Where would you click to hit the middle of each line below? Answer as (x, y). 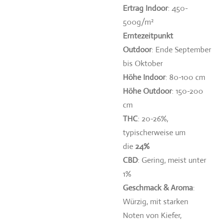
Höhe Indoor (144, 77)
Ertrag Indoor (145, 8)
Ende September (183, 50)
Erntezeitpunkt (148, 36)
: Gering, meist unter (172, 160)
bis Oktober (143, 63)
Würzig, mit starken (156, 202)
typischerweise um (154, 132)
